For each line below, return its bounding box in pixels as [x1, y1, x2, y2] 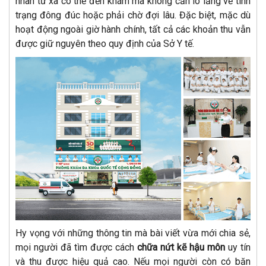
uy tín [225, 241, 251, 253]
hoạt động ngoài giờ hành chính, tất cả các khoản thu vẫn [15, 23, 251, 35]
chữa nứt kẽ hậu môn [137, 241, 225, 253]
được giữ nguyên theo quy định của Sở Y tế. [15, 37, 194, 49]
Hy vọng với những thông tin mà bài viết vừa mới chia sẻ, [15, 227, 251, 239]
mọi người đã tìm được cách [15, 241, 137, 253]
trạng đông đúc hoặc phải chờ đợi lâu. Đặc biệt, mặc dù [15, 9, 251, 21]
